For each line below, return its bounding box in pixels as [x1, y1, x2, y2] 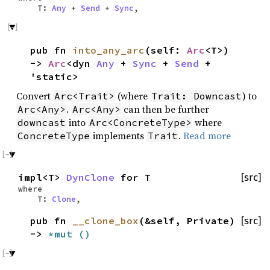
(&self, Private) [139, 215, 235, 227]
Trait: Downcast [151, 89, 242, 102]
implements [90, 128, 147, 142]
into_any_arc [72, 43, 145, 56]
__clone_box [72, 215, 139, 227]
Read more [183, 128, 231, 142]
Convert [16, 89, 53, 102]
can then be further [121, 102, 210, 116]
